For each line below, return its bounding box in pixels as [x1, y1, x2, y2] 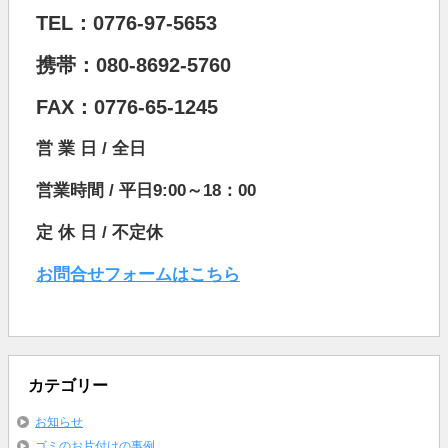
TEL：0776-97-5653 [35, 12, 217, 35]
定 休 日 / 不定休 [35, 223, 163, 243]
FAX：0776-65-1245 [35, 96, 218, 119]
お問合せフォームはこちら [35, 265, 240, 285]
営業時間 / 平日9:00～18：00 [35, 181, 256, 201]
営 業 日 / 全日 [35, 139, 146, 159]
